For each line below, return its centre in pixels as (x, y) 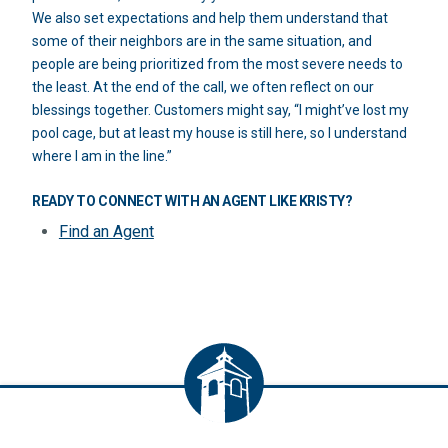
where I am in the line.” (102, 155)
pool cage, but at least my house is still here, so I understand (220, 132)
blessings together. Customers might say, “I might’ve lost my (221, 109)
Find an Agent (106, 232)
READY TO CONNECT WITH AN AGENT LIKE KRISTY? (192, 201)
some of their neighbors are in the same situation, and (202, 40)
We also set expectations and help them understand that (210, 17)
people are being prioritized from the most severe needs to (218, 63)
